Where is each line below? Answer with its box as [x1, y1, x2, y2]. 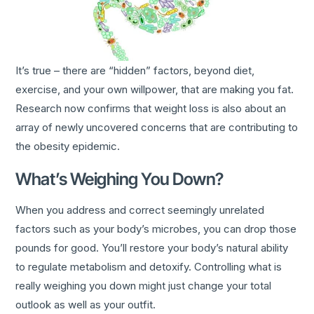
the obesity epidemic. [15, 139, 121, 153]
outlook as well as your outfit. [15, 298, 156, 312]
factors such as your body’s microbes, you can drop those [15, 222, 297, 236]
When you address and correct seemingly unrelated [15, 203, 265, 217]
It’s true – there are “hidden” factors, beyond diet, [15, 64, 255, 78]
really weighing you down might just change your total [15, 279, 272, 293]
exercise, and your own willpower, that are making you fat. [15, 83, 294, 97]
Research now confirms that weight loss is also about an [15, 102, 287, 116]
